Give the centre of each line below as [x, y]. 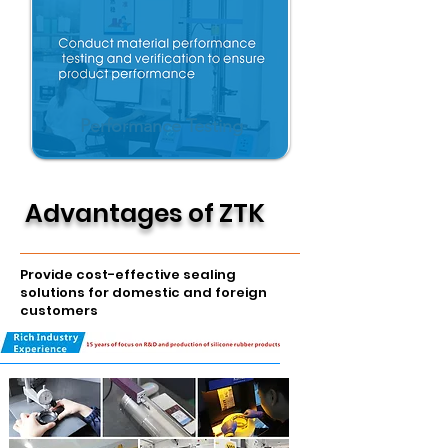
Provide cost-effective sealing [128, 274]
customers [59, 310]
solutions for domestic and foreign [143, 292]
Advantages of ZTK [145, 213]
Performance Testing [161, 126]
